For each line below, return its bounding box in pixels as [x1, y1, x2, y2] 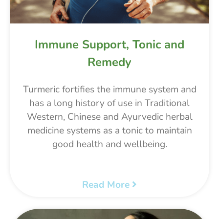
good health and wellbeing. [52, 137, 167, 151]
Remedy [88, 54, 131, 70]
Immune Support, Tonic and [35, 36, 184, 52]
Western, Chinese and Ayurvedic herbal [26, 110, 193, 123]
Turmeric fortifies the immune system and [22, 83, 197, 96]
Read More [82, 178, 132, 191]
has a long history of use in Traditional [29, 96, 190, 109]
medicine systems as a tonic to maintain [27, 124, 192, 137]
